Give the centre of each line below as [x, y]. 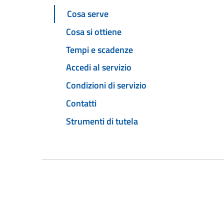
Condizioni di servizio [106, 85]
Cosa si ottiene [94, 31]
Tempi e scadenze [99, 49]
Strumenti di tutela [102, 121]
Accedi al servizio [99, 67]
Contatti [81, 103]
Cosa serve [88, 14]
